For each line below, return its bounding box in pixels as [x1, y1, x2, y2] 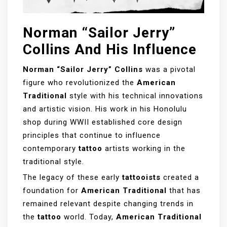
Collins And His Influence [23, 41, 197, 58]
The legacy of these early [23, 173, 122, 182]
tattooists [122, 173, 161, 182]
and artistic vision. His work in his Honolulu [23, 104, 187, 114]
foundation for [23, 186, 81, 196]
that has [167, 186, 201, 196]
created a [161, 173, 199, 182]
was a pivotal [143, 65, 196, 74]
